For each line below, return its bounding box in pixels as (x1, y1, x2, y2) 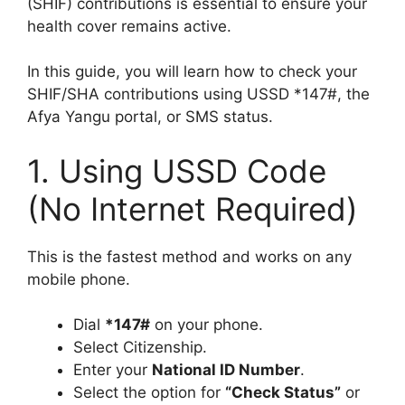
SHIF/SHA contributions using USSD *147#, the (27, 85, 370, 103)
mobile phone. (27, 269, 130, 288)
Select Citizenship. (73, 338, 207, 356)
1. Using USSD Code (27, 151, 326, 190)
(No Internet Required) (27, 189, 358, 228)
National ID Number (152, 361, 300, 379)
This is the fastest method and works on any (27, 247, 352, 266)
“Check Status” (225, 383, 341, 401)
